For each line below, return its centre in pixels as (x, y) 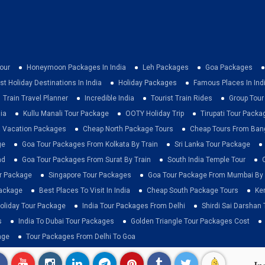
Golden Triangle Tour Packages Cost (190, 221)
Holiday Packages (148, 83)
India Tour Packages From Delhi (134, 206)
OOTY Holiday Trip (155, 113)
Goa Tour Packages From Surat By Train (86, 159)
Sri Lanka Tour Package (212, 144)
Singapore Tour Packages (90, 175)
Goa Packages (229, 67)
